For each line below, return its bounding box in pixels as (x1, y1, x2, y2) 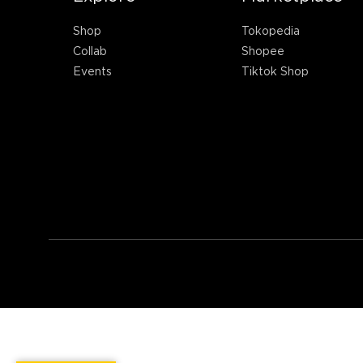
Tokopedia (241, 23, 300, 36)
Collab (73, 44, 107, 57)
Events (73, 64, 112, 77)
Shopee (241, 44, 284, 57)
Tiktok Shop (241, 64, 309, 77)
